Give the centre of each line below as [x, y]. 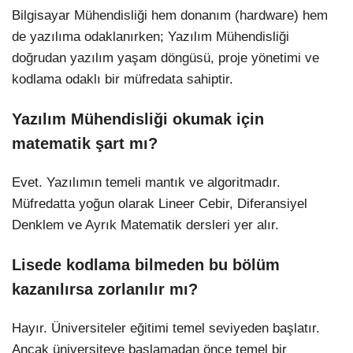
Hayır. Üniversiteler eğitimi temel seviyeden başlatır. [166, 328]
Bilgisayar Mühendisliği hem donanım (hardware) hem [170, 15]
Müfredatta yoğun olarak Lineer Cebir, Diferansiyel [160, 203]
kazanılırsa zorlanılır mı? [105, 289]
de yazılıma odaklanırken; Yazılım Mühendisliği [150, 36]
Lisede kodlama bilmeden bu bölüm [146, 264]
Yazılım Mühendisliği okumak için [138, 119]
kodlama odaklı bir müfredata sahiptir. [123, 79]
